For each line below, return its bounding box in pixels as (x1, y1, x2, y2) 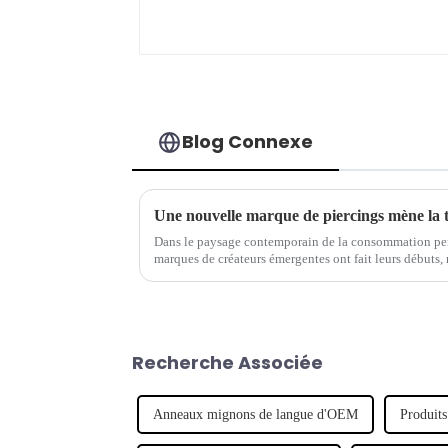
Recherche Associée (132, 350, 323, 376)
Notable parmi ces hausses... (154, 268, 304, 284)
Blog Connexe (182, 129, 314, 155)
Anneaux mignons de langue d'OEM (153, 407, 358, 423)
